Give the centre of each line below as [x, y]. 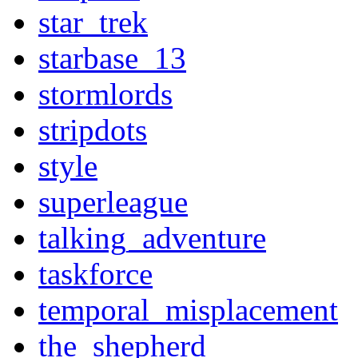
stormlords [105, 94]
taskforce [95, 274]
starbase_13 [112, 58]
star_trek [93, 22]
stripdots [93, 130]
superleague [113, 202]
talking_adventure [152, 238]
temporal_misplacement [188, 310]
